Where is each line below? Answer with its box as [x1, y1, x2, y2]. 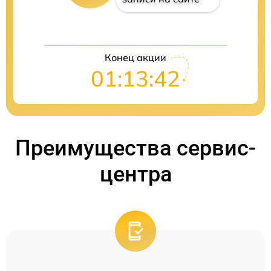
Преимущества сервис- [15, 135, 256, 162]
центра [99, 162, 172, 188]
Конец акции [105, 51, 166, 64]
